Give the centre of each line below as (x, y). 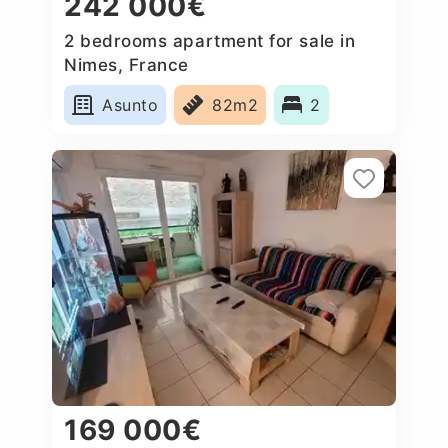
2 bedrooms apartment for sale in (210, 40)
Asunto (130, 104)
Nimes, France (127, 64)
